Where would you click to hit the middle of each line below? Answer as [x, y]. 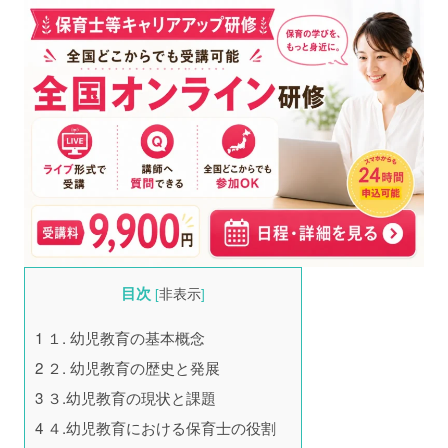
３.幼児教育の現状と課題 [129, 398]
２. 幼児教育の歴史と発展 [131, 368]
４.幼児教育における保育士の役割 [159, 428]
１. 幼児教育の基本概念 [124, 338]
